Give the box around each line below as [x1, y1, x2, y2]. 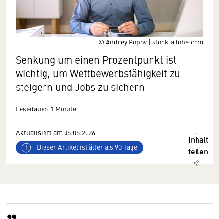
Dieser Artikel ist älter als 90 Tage [35, 142, 137, 152]
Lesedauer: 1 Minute [16, 104, 76, 113]
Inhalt [188, 134, 208, 145]
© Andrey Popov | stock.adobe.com [98, 37, 203, 46]
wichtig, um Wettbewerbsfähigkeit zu [16, 66, 180, 80]
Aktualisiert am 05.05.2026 [16, 128, 95, 137]
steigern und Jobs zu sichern [16, 80, 145, 94]
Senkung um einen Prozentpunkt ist [16, 52, 176, 66]
